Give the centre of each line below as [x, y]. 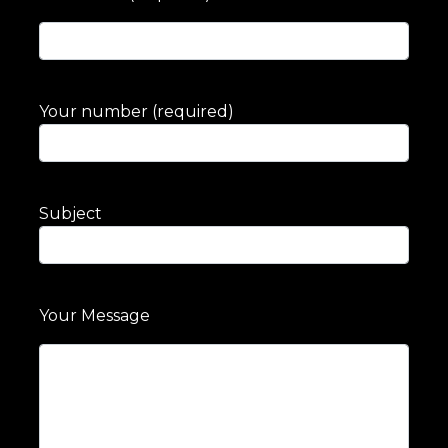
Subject [70, 214]
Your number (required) [136, 112]
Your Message [94, 316]
